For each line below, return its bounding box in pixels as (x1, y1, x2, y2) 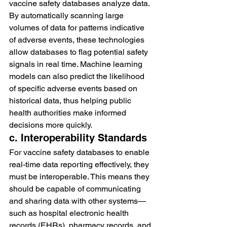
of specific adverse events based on (9, 83, 139, 93)
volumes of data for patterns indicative (9, 22, 146, 32)
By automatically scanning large (9, 10, 126, 20)
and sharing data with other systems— (9, 196, 146, 206)
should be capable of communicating (9, 183, 143, 194)
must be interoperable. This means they (9, 171, 152, 181)
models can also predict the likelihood (9, 71, 146, 81)
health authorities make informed (9, 107, 128, 118)
